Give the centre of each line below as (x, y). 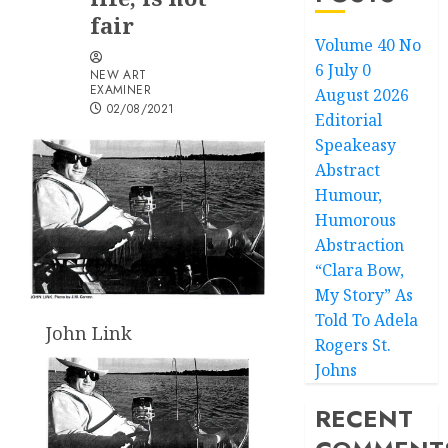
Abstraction (360, 245)
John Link (89, 332)
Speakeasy (356, 145)
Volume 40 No (368, 45)
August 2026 (362, 95)
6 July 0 (343, 70)
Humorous (356, 220)
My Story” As (364, 295)
